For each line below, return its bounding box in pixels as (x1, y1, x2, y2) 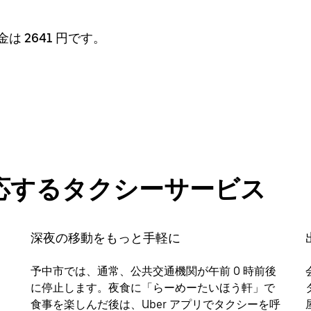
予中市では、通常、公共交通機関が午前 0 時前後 (31, 264, 276, 278)
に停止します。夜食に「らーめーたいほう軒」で (31, 280, 275, 294)
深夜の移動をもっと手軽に (31, 230, 180, 245)
